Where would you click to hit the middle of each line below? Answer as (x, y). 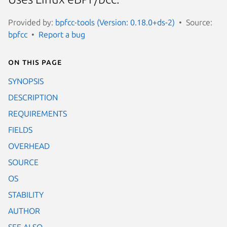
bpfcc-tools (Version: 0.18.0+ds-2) (115, 22)
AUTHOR (24, 211)
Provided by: (32, 22)
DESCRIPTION (33, 97)
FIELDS (20, 129)
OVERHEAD (29, 146)
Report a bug (62, 34)
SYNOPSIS (26, 81)
